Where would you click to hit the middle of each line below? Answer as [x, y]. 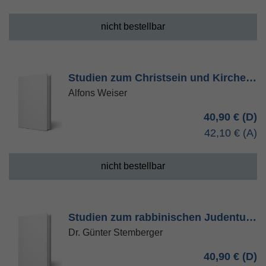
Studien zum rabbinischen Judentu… [162, 217]
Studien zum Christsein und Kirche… [162, 78]
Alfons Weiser [98, 93]
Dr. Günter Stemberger [115, 232]
